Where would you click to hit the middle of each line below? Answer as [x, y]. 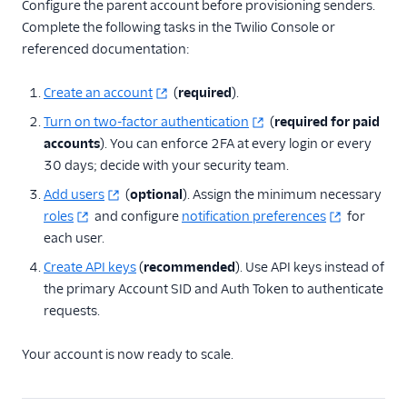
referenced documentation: [106, 49]
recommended [189, 267]
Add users [74, 194]
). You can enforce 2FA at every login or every [236, 144]
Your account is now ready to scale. [128, 354]
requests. [72, 311]
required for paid [327, 122]
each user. [74, 238]
